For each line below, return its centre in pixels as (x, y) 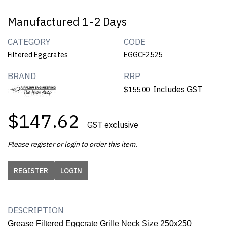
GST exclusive (113, 125)
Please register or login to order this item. (72, 144)
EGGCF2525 (143, 55)
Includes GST (178, 89)
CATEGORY (29, 42)
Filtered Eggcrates (38, 55)
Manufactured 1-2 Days (67, 22)
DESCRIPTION (36, 210)
